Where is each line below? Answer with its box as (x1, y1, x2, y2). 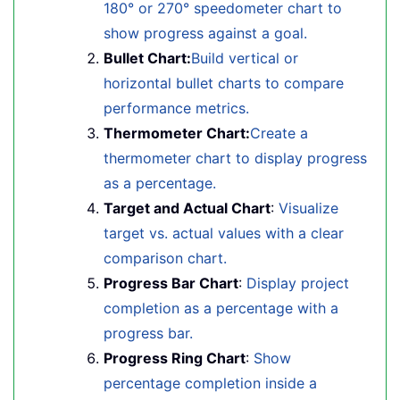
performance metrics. (104, 99, 249, 117)
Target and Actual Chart (104, 199, 271, 217)
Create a (250, 124, 308, 142)
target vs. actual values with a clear (104, 224, 344, 242)
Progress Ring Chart (104, 349, 246, 367)
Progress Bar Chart (104, 274, 238, 292)
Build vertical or (191, 49, 298, 67)
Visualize (279, 199, 338, 217)
